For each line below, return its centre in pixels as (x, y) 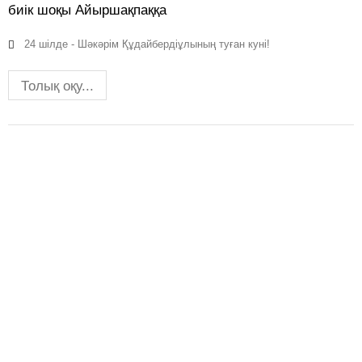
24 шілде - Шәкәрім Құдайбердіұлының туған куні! (147, 44)
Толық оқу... (57, 86)
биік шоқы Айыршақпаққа (87, 11)
